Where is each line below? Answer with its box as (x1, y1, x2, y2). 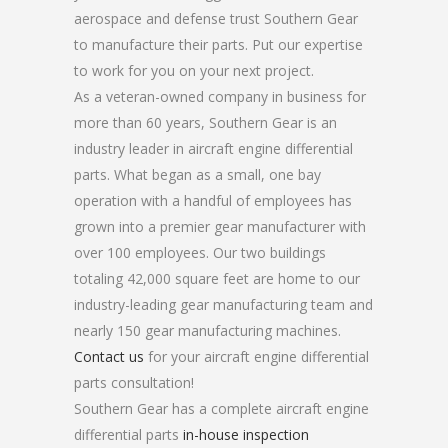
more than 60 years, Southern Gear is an (74, 113, 337, 132)
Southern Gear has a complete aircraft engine (74, 399, 369, 418)
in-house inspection (183, 425, 309, 444)
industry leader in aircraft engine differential (74, 139, 353, 158)
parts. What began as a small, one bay (74, 165, 321, 184)
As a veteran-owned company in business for (74, 87, 366, 106)
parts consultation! (74, 373, 194, 392)
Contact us (74, 347, 144, 366)
